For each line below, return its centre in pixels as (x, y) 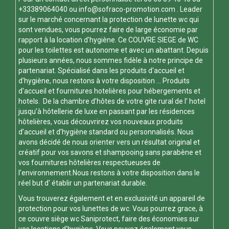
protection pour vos (50, 208)
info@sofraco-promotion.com (127, 9)
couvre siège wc (54, 219)
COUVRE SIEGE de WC (163, 40)
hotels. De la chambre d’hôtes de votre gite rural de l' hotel (112, 101)
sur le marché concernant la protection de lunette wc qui (109, 19)
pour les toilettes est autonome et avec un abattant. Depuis (113, 50)
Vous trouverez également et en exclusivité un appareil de (112, 198)
